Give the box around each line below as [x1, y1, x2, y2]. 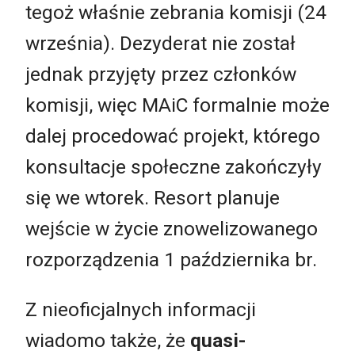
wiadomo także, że [25, 329, 190, 353]
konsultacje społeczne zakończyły [25, 155, 322, 178]
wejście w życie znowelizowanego [25, 216, 318, 240]
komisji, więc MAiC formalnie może [25, 93, 330, 116]
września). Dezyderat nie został [25, 31, 296, 55]
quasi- [190, 329, 246, 353]
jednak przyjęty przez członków [25, 62, 296, 86]
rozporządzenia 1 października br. [25, 247, 317, 271]
